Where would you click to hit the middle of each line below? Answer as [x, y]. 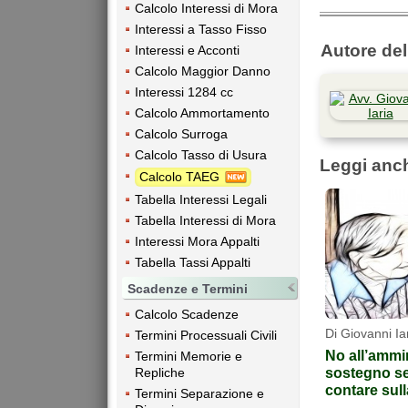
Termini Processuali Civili [206, 336]
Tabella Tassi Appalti [193, 263]
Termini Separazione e [199, 394]
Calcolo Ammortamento [202, 112]
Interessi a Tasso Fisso [201, 29]
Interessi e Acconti [187, 50]
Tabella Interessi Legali [201, 200]
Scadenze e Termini [188, 289]
